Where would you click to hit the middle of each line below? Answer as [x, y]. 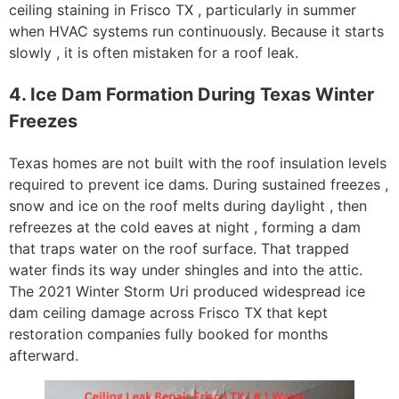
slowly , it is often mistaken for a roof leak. [154, 53]
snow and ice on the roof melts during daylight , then [188, 206]
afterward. [44, 356]
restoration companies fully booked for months [168, 334]
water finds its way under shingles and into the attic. [186, 270]
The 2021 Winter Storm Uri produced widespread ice [187, 292]
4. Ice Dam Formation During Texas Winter [191, 95]
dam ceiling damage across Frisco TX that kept [168, 313]
